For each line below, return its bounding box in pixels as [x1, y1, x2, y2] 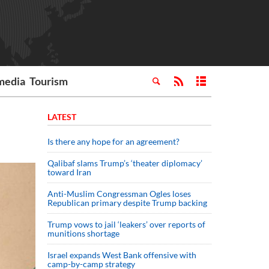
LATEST [47, 112, 76, 122]
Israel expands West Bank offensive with [47, 250, 196, 260]
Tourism [29, 74, 68, 88]
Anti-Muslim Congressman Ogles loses [47, 189, 191, 199]
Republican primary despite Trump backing [47, 198, 207, 208]
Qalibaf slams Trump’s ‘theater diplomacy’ [47, 158, 202, 168]
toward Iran [47, 167, 91, 177]
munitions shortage [47, 228, 119, 238]
